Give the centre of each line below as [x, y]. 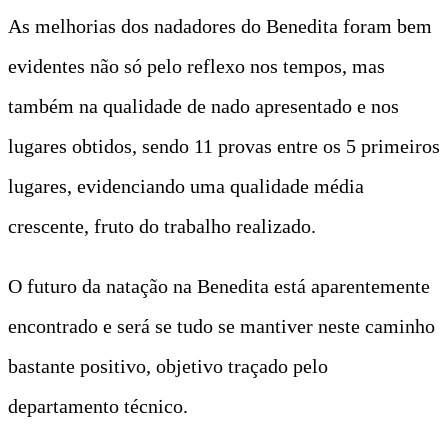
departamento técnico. [98, 405]
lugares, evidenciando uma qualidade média [186, 185]
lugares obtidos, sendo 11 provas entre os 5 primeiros [224, 145]
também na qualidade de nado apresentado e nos [203, 105]
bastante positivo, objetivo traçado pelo [168, 365]
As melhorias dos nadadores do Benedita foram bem [220, 25]
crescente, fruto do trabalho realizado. [162, 225]
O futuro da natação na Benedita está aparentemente [219, 285]
